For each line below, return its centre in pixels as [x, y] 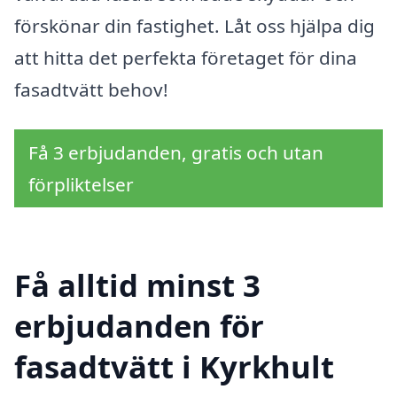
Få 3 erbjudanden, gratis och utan [176, 153]
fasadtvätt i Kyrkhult [174, 367]
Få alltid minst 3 [137, 285]
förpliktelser [81, 185]
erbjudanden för [139, 326]
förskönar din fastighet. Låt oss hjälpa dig [195, 25]
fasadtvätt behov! [91, 89]
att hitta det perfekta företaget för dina [186, 57]
